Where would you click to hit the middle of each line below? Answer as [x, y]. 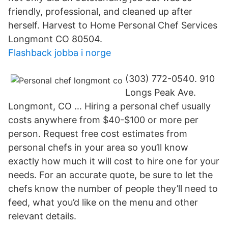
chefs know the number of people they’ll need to [113, 189]
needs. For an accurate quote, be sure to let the [110, 175]
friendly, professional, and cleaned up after [100, 11]
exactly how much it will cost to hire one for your [114, 161]
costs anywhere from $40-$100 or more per [103, 120]
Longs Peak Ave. [161, 92]
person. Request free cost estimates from [98, 134]
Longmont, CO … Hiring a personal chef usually [109, 106]
